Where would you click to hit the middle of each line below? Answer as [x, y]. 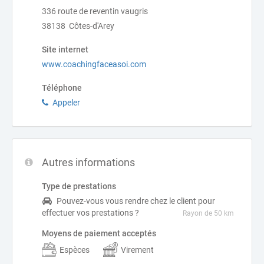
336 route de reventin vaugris [95, 11]
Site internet [65, 49]
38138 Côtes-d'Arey [78, 26]
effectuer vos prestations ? [90, 213]
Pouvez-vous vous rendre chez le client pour [136, 201]
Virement [137, 250]
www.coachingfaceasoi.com [94, 64]
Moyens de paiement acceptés [99, 233]
